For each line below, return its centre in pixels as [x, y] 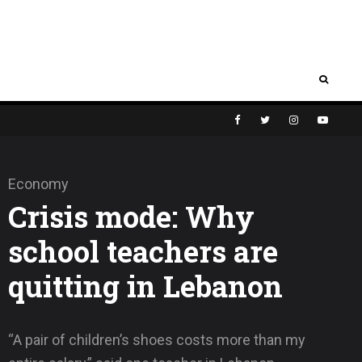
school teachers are [143, 251]
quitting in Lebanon [145, 286]
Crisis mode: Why [131, 216]
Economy [38, 183]
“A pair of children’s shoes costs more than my [157, 339]
